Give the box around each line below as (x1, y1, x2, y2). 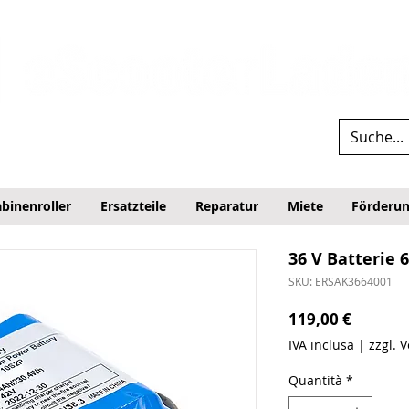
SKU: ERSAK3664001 (288, 274, 393, 289)
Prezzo (350, 308, 402, 330)
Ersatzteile (100, 197, 166, 215)
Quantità (288, 372, 342, 390)
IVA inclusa (288, 336, 354, 354)
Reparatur (195, 197, 258, 215)
